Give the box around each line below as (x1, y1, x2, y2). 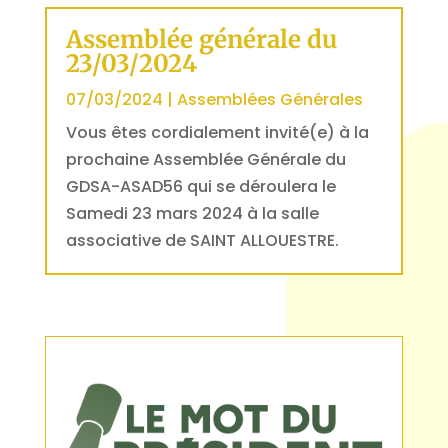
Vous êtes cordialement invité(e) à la (65, 120, 369, 144)
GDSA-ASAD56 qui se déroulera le (65, 174, 336, 198)
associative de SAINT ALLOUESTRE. (65, 228, 339, 252)
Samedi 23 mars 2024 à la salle (65, 201, 319, 225)
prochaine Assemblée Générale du (65, 147, 346, 171)
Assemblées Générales (176, 87, 363, 111)
